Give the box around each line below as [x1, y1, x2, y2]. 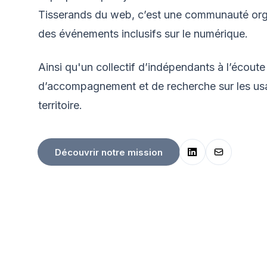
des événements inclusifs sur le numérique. [38, 27, 248, 40]
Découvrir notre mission [55, 146, 163, 158]
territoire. [38, 99, 82, 111]
